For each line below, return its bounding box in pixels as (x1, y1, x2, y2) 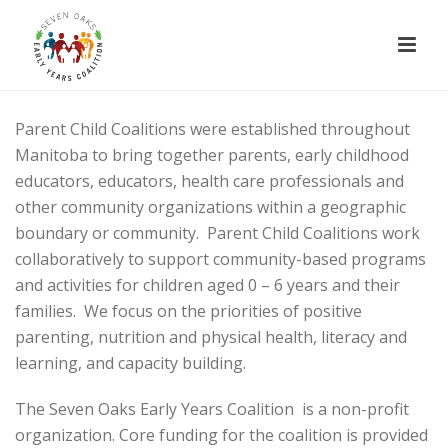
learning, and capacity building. (15, 352, 246, 374)
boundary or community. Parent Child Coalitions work (15, 222, 420, 244)
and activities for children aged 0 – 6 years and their (15, 274, 400, 296)
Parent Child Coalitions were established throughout (15, 118, 410, 140)
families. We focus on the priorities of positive (15, 300, 362, 322)
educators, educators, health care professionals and (15, 170, 404, 192)
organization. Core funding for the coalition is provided (15, 424, 428, 446)
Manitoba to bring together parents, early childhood (15, 144, 409, 166)
